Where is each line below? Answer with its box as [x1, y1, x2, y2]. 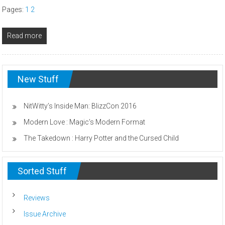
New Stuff [18, 74, 59, 85]
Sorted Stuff [18, 166, 67, 177]
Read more [7, 32, 42, 40]
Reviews [24, 194, 50, 202]
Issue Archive [24, 210, 66, 218]
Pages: [2, 6, 26, 14]
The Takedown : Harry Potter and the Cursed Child [24, 134, 179, 143]
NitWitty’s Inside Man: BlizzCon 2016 [24, 102, 137, 110]
